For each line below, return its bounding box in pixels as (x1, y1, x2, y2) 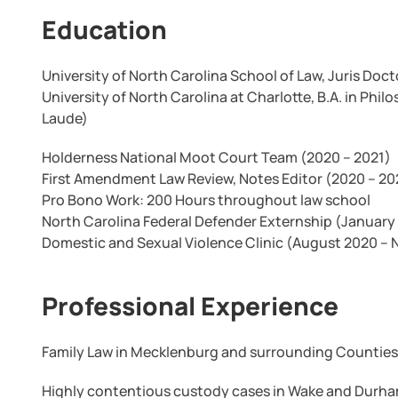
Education (42, 12, 168, 46)
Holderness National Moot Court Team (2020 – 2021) (42, 147, 392, 167)
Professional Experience (42, 289, 339, 322)
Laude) (42, 108, 89, 128)
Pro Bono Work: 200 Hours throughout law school (42, 190, 371, 210)
